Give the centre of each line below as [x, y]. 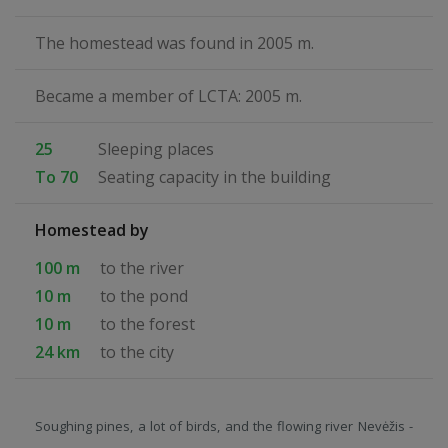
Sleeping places [156, 149]
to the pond [144, 296]
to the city [137, 352]
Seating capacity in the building [214, 177]
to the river [142, 268]
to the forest [147, 324]
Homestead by [92, 230]
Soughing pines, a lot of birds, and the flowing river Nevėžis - [224, 426]
